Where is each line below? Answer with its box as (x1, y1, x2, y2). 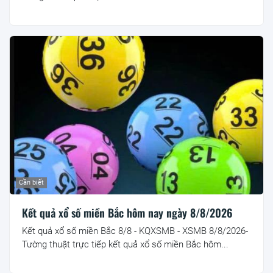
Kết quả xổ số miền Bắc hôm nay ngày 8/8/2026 (22, 205, 233, 221)
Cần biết (19, 179, 44, 187)
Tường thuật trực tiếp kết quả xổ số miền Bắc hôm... (22, 239, 229, 250)
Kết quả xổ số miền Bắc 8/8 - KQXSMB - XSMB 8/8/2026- (22, 225, 248, 237)
